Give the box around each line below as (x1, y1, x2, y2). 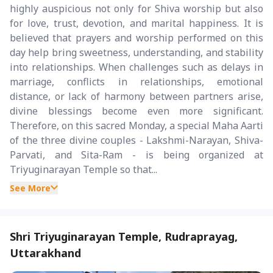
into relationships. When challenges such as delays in (10, 60, 263, 74)
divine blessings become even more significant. (10, 104, 263, 118)
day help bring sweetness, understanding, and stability (10, 45, 263, 59)
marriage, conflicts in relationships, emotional (10, 74, 263, 88)
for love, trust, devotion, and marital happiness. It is (10, 16, 263, 30)
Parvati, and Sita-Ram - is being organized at (10, 147, 263, 161)
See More (10, 182, 51, 194)
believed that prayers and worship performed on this (10, 30, 263, 44)
